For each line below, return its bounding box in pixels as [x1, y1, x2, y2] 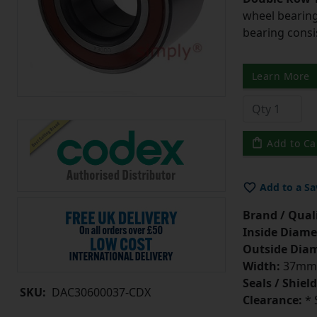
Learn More [251, 69, 310, 83]
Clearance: [242, 292, 302, 309]
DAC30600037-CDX [52, 284, 151, 300]
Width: [242, 258, 280, 275]
